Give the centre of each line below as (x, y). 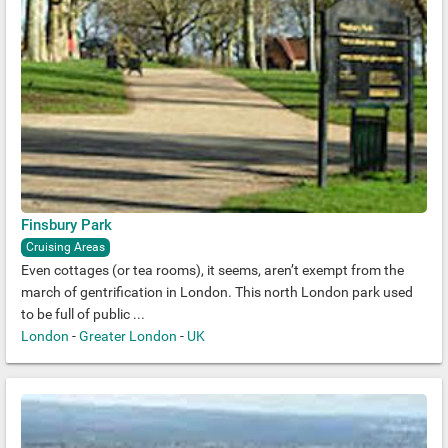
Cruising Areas (65, 247)
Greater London (128, 336)
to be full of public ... (83, 314)
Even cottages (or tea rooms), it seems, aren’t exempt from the (212, 270)
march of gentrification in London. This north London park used (217, 292)
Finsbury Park (66, 225)
